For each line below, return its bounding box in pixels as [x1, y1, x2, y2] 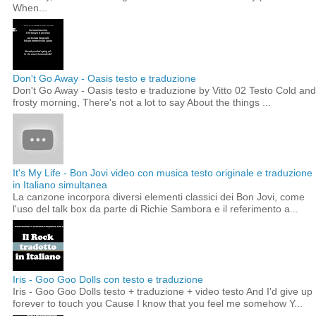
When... [13, 1, 47, 13]
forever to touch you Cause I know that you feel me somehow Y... [13, 298, 303, 310]
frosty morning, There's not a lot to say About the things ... [13, 97, 271, 109]
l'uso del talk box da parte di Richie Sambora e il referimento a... [13, 203, 298, 215]
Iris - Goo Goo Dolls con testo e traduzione [13, 274, 203, 286]
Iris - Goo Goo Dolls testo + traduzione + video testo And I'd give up [13, 286, 312, 298]
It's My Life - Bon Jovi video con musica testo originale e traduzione [13, 167, 312, 179]
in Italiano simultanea [13, 179, 107, 191]
